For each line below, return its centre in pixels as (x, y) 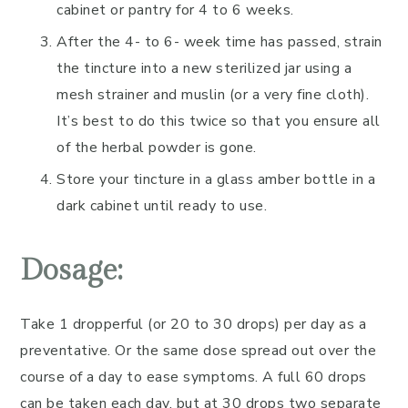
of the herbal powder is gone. (157, 148)
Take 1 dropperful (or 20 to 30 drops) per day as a (193, 324)
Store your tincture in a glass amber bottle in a (216, 179)
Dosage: (71, 270)
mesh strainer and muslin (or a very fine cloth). (213, 95)
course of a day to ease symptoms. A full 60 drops (194, 377)
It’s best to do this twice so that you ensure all (219, 121)
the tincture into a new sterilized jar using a (204, 68)
